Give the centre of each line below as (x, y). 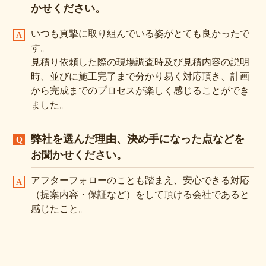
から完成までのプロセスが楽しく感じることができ (140, 91)
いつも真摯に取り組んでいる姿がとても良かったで (140, 34)
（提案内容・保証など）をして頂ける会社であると (140, 194)
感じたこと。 (59, 209)
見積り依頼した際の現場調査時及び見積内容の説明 (140, 62)
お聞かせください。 (79, 155)
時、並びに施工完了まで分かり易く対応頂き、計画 (140, 76)
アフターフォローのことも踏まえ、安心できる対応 (140, 180)
